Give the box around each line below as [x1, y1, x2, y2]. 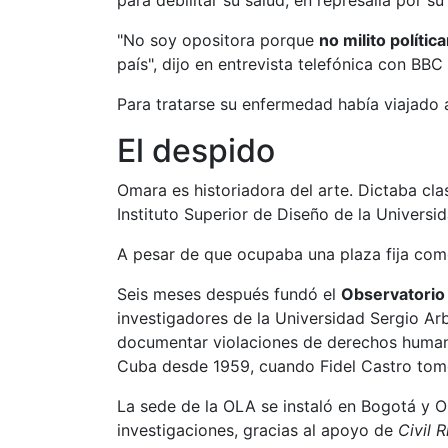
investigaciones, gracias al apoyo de [117, 420, 398, 440]
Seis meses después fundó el [117, 284, 341, 304]
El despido [117, 131, 275, 170]
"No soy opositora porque [117, 30, 319, 50]
